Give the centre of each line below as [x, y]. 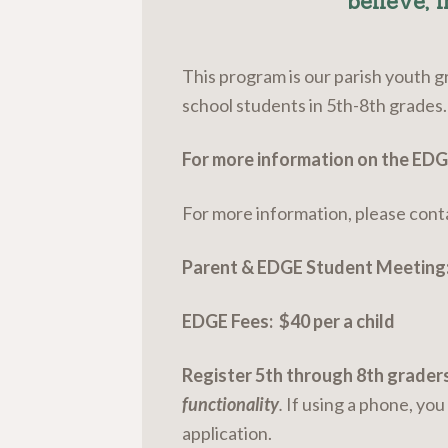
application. [227, 432]
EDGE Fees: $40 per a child [288, 320]
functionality [230, 403]
